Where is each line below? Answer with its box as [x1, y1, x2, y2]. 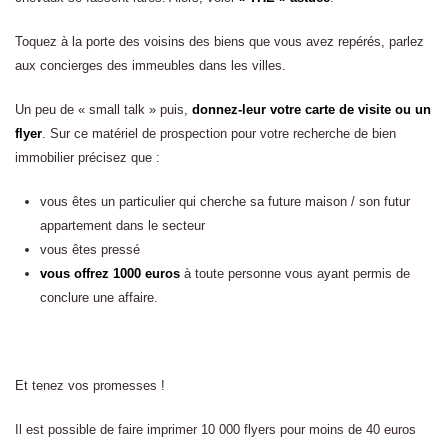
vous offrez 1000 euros [40, 266, 180, 281]
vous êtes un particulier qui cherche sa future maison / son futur [40, 194, 410, 209]
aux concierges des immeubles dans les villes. [15, 58, 286, 73]
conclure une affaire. [40, 290, 158, 305]
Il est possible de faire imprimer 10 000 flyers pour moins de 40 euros [15, 422, 416, 437]
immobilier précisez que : [15, 150, 160, 165]
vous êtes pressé [40, 242, 140, 257]
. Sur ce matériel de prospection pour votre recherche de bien [42, 126, 396, 141]
